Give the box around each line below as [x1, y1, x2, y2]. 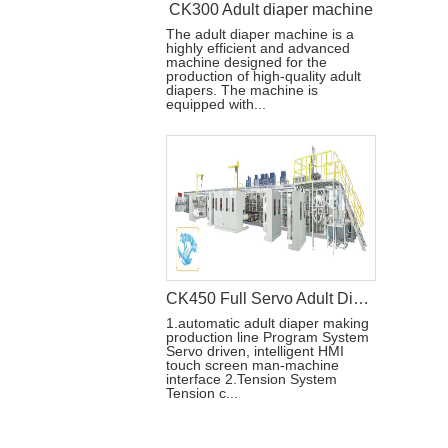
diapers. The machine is [166, 82, 318, 98]
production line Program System [166, 329, 369, 345]
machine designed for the [166, 54, 327, 70]
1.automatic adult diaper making [166, 315, 369, 331]
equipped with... [166, 96, 266, 112]
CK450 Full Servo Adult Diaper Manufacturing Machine [353, 290, 369, 307]
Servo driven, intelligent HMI [166, 343, 344, 359]
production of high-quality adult [166, 68, 361, 84]
